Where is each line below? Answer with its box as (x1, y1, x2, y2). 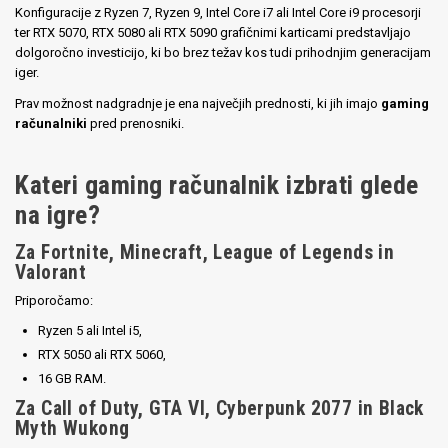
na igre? (15, 199, 101, 230)
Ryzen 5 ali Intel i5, (38, 323, 143, 339)
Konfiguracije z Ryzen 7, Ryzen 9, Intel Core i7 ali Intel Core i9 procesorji (15, 5, 421, 21)
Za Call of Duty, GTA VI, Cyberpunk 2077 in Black (15, 397, 424, 421)
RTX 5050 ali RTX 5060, (38, 347, 167, 363)
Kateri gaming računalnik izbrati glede (15, 169, 419, 200)
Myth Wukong (15, 417, 130, 441)
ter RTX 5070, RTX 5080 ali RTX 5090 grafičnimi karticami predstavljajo (15, 25, 411, 41)
